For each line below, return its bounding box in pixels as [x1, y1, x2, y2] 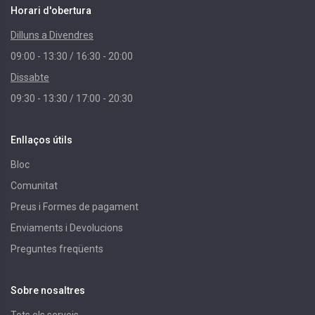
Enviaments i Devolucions [11, 222, 123, 234]
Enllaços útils [11, 134, 72, 146]
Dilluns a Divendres [11, 30, 94, 41]
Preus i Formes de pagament [11, 201, 139, 213]
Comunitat [11, 180, 58, 192]
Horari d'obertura [11, 5, 91, 17]
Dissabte [11, 72, 49, 84]
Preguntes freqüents [11, 243, 103, 255]
